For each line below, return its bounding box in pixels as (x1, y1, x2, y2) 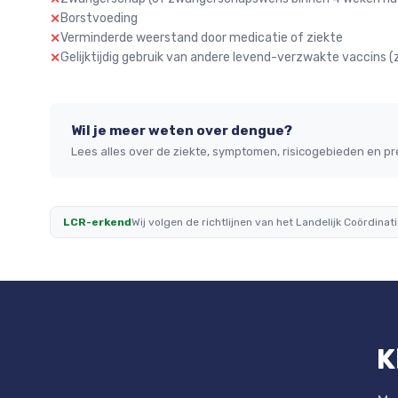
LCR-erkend (63, 216, 131, 228)
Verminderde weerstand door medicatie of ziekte (60, 30, 343, 45)
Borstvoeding (60, 11, 138, 26)
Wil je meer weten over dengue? (71, 123, 292, 139)
